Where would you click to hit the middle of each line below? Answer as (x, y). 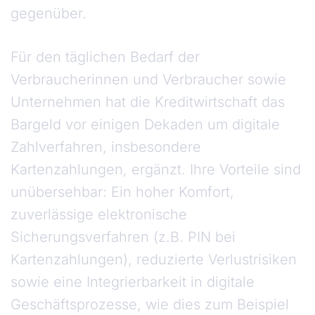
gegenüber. (49, 14)
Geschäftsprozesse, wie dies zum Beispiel (150, 305)
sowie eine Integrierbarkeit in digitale (133, 282)
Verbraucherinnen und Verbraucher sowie (148, 80)
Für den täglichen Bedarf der (105, 57)
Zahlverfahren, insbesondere (106, 147)
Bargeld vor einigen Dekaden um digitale (145, 125)
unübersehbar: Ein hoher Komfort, (122, 192)
